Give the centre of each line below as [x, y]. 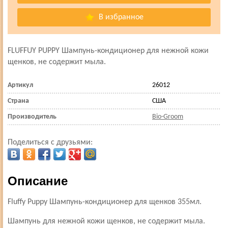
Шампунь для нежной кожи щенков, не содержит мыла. [106, 221]
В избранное [120, 17]
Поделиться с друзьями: [50, 142]
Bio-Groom [168, 117]
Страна [18, 101]
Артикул [20, 85]
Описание [38, 181]
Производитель [32, 117]
